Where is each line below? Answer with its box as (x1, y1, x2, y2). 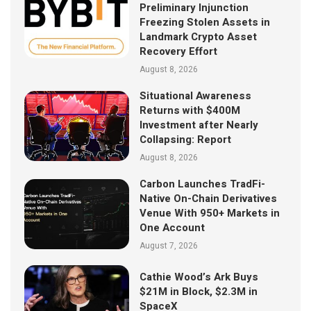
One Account (140, 219, 205, 235)
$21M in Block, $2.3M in (140, 284, 258, 300)
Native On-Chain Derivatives (140, 190, 278, 206)
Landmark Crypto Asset (140, 28, 258, 44)
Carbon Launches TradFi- (140, 176, 266, 192)
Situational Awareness (140, 87, 252, 103)
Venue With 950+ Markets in (140, 205, 280, 221)
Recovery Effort (140, 43, 218, 59)
